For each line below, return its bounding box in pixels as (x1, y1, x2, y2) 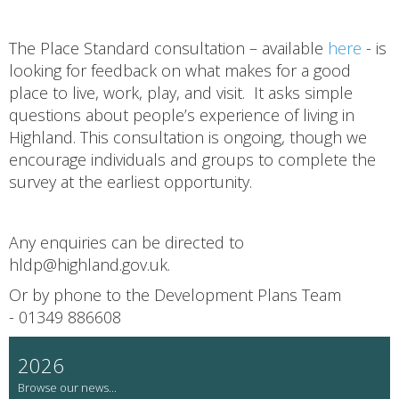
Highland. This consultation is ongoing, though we (9, 126, 367, 148)
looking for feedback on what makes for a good (9, 59, 351, 81)
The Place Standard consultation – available (9, 37, 328, 59)
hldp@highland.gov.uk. (9, 253, 170, 275)
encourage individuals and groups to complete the (9, 148, 376, 170)
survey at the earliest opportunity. (9, 170, 252, 192)
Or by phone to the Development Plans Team (9, 283, 341, 305)
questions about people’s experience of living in (9, 103, 354, 126)
